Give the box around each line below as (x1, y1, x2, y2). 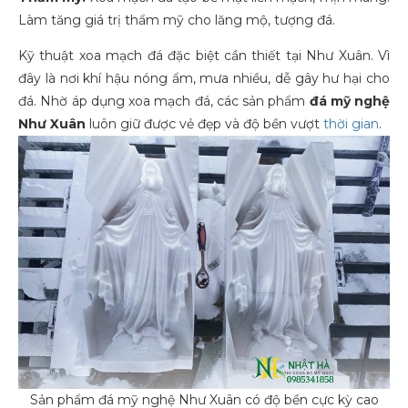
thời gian (323, 116, 379, 132)
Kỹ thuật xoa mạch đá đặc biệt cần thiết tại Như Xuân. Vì (18, 47, 390, 64)
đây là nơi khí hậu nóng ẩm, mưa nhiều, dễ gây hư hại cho (18, 70, 390, 87)
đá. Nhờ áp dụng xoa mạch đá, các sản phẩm (18, 93, 310, 109)
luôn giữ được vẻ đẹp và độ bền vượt (86, 116, 323, 132)
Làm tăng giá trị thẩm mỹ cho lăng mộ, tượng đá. (18, 12, 335, 28)
